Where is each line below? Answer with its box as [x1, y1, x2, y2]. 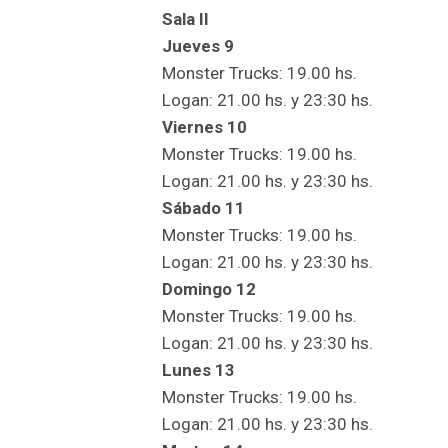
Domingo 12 [162, 278, 256, 299]
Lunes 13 [162, 359, 235, 380]
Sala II [162, 8, 209, 29]
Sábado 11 [162, 197, 245, 218]
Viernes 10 [162, 116, 247, 137]
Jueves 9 [162, 35, 234, 56]
